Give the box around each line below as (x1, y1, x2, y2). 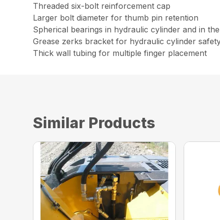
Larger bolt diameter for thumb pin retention (33, 12, 199, 23)
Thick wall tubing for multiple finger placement (33, 48, 207, 58)
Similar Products (33, 113, 156, 132)
